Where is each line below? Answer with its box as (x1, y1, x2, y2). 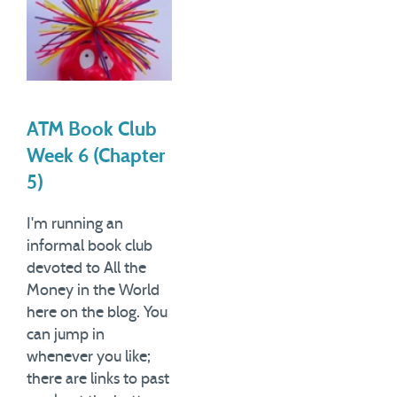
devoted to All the (27, 261, 146, 277)
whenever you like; (27, 349, 151, 366)
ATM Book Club (27, 120, 157, 140)
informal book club (27, 238, 152, 255)
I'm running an (27, 216, 123, 233)
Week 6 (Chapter (27, 146, 165, 167)
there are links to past (27, 371, 169, 388)
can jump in (27, 327, 105, 344)
